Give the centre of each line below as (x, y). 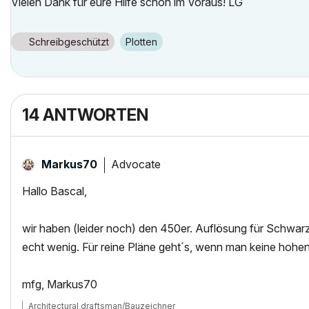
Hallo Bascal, (54, 191)
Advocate (136, 164)
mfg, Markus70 (60, 284)
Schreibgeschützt (69, 42)
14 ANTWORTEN (85, 115)
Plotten (144, 42)
